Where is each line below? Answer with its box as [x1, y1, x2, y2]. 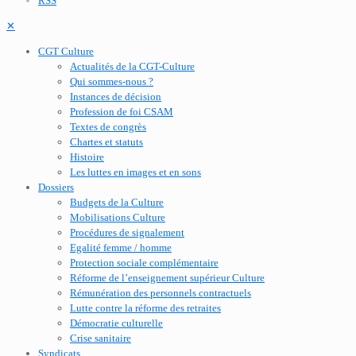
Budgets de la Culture [70, 196, 164, 208]
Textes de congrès [70, 121, 146, 133]
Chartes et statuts [70, 136, 143, 148]
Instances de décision [70, 91, 161, 103]
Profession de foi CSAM [70, 106, 173, 118]
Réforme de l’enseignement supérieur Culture [70, 272, 265, 284]
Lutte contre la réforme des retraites [70, 302, 221, 314]
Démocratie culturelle [70, 317, 163, 329]
